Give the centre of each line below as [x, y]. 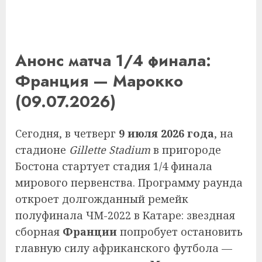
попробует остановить [180, 231]
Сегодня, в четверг [67, 133]
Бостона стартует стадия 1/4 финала [114, 166]
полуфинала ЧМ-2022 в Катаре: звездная [125, 215]
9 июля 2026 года [166, 133]
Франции [90, 231]
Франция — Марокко [99, 81]
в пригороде [186, 149]
